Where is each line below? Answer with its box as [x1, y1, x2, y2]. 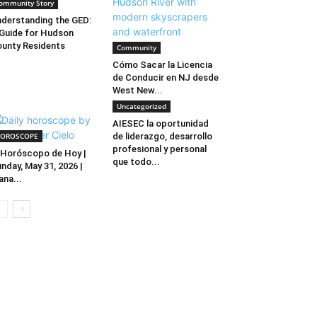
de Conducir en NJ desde [112, 72, 219, 83]
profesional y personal [112, 144, 207, 154]
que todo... [112, 156, 160, 167]
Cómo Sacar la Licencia [112, 59, 212, 70]
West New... [112, 85, 163, 96]
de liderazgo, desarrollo [112, 131, 212, 142]
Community [116, 42, 156, 52]
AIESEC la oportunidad [112, 118, 209, 129]
